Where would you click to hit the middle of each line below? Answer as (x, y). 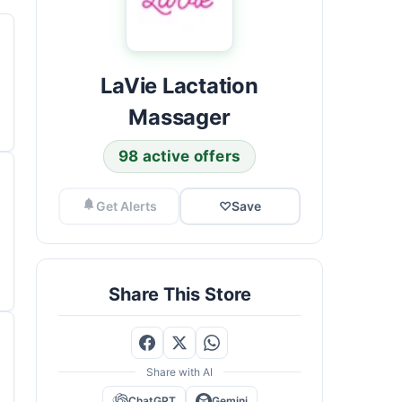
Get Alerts (126, 206)
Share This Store (179, 294)
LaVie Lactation (179, 86)
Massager (179, 117)
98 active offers (179, 156)
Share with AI (179, 371)
